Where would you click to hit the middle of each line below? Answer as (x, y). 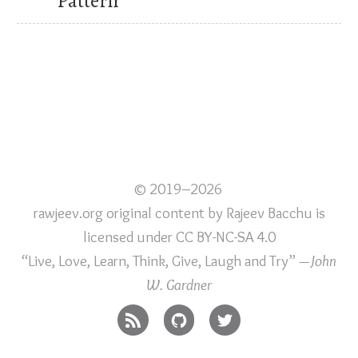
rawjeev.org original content (119, 213)
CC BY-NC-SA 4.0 (225, 237)
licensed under (129, 237)
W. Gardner (179, 284)
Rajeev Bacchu (269, 213)
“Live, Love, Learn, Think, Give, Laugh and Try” (160, 261)
